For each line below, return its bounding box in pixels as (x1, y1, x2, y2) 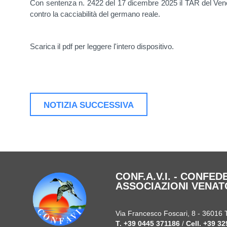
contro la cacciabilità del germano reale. (30, 9, 161, 18)
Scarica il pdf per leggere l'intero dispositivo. (30, 42, 174, 51)
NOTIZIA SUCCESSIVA (44, 100, 134, 109)
